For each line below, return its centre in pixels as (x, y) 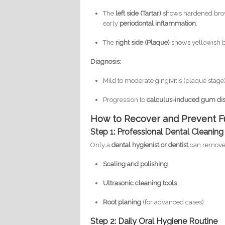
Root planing (122, 202)
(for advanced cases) (173, 202)
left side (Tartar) (139, 14)
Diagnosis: (106, 62)
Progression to (125, 100)
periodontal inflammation (158, 24)
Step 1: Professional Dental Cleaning (157, 132)
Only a (101, 145)
